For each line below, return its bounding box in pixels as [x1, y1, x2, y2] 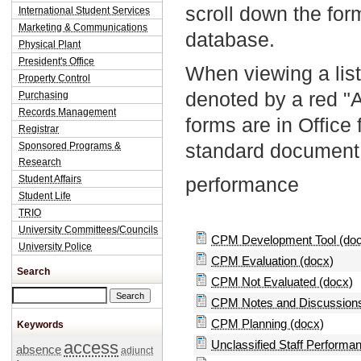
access [64, 338, 118, 358]
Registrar [19, 123, 59, 135]
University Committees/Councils [19, 224, 158, 235]
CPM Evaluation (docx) [211, 254, 334, 268]
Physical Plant [19, 39, 81, 50]
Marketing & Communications [19, 22, 147, 33]
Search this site [12, 289, 84, 301]
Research [19, 156, 61, 168]
